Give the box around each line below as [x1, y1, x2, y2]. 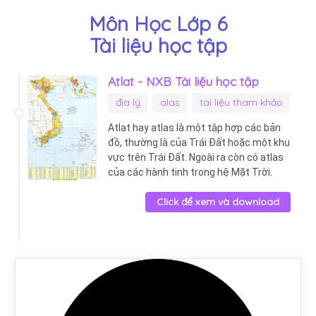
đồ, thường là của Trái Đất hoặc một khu [108, 136, 290, 148]
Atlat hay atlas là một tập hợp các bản [108, 121, 281, 133]
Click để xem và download [157, 195, 279, 208]
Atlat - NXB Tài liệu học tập [108, 73, 259, 89]
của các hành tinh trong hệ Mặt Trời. [108, 166, 272, 178]
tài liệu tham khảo [199, 96, 283, 109]
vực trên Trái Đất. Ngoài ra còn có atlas [108, 151, 284, 163]
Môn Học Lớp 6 [88, 11, 228, 36]
